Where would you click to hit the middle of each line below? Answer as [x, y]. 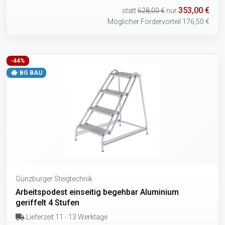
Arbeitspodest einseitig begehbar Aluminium [97, 192]
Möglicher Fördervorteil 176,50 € [158, 21]
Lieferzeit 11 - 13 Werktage [66, 217]
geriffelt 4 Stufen [47, 202]
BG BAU [30, 73]
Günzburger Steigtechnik [54, 179]
